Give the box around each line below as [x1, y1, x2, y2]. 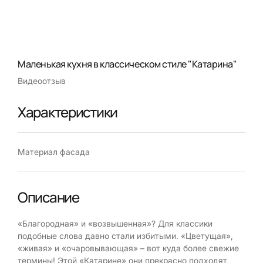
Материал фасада [18, 146, 90, 157]
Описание [18, 187, 79, 207]
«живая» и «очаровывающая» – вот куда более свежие [18, 242, 239, 253]
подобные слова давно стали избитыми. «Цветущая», [18, 230, 233, 241]
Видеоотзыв [18, 75, 66, 86]
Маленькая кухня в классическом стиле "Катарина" [18, 57, 237, 70]
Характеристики [18, 102, 118, 122]
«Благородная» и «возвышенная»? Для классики [18, 218, 213, 228]
